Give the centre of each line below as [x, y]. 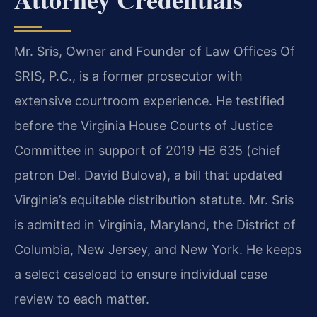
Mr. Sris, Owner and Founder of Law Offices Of [155, 52]
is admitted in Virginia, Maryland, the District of [155, 225]
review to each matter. [82, 299]
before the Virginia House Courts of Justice [144, 126]
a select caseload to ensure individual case [141, 275]
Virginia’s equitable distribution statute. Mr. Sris [154, 200]
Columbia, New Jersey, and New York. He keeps [158, 250]
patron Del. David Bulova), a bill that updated [148, 175]
